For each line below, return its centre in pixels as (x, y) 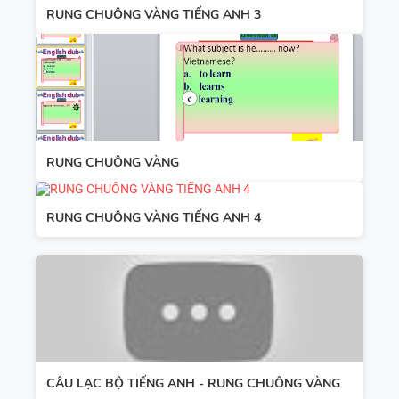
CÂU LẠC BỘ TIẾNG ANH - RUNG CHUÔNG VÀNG (193, 383)
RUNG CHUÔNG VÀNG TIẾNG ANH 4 (154, 217)
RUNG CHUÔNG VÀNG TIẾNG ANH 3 (154, 14)
